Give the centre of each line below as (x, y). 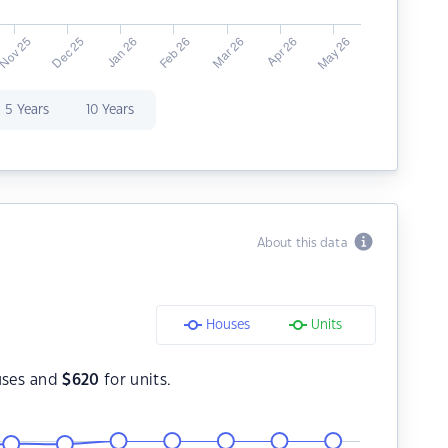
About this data (305, 243)
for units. (135, 380)
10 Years (109, 110)
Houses (227, 325)
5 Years (26, 110)
